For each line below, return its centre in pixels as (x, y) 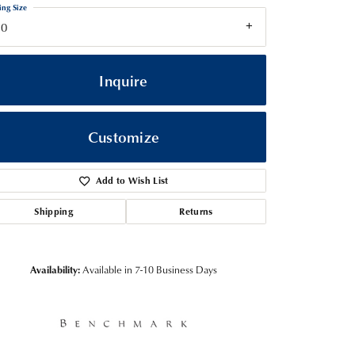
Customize (124, 137)
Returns (196, 212)
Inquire (124, 80)
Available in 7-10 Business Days (150, 270)
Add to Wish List (132, 181)
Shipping (53, 212)
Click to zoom (211, 242)
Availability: (55, 270)
